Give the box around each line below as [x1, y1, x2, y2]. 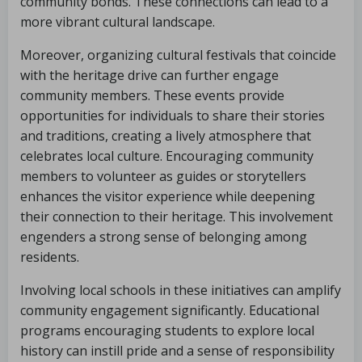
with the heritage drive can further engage [20, 66, 279, 84]
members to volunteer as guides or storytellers [20, 167, 306, 185]
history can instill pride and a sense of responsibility [20, 342, 335, 360]
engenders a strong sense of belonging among [20, 228, 307, 246]
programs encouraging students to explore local [20, 322, 314, 339]
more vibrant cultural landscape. [20, 13, 215, 31]
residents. [20, 248, 79, 266]
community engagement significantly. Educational [20, 301, 319, 319]
